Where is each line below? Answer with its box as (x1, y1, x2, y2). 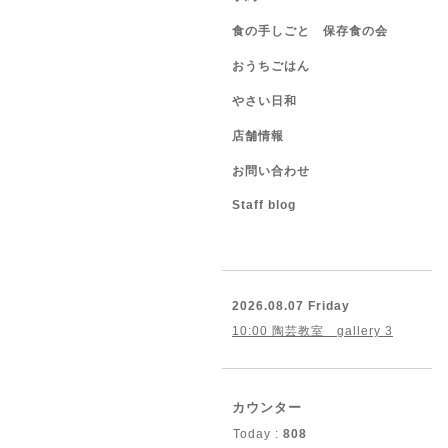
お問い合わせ (232, 164, 310, 178)
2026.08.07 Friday (232, 299, 350, 313)
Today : (233, 427, 283, 441)
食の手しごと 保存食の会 (232, 24, 388, 38)
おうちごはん (232, 59, 310, 73)
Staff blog (232, 198, 296, 212)
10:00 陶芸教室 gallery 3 (232, 324, 393, 338)
